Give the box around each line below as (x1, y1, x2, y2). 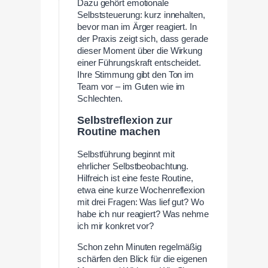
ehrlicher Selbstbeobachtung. (77, 161, 189, 171)
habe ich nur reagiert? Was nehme (77, 209, 209, 219)
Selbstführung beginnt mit (77, 149, 175, 159)
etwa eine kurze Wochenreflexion (77, 185, 205, 195)
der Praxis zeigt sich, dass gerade (77, 33, 208, 44)
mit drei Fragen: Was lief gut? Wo (77, 197, 204, 207)
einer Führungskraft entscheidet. (77, 57, 201, 68)
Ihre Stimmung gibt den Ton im (77, 69, 194, 80)
